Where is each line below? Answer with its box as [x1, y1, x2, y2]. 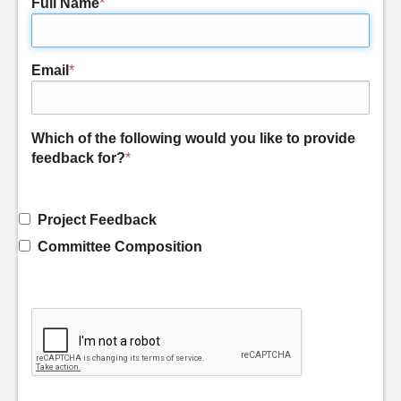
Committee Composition [30, 239, 202, 254]
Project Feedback [30, 212, 157, 227]
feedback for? [31, 150, 125, 166]
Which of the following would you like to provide [31, 131, 355, 146]
